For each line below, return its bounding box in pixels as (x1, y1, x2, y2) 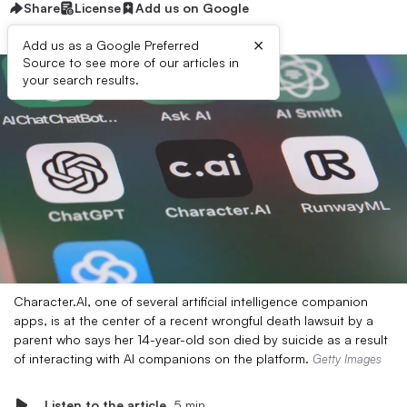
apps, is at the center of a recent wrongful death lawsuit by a (14, 313, 373, 328)
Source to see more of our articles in (23, 55, 239, 70)
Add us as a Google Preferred (23, 37, 199, 53)
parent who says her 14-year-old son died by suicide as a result (14, 332, 388, 347)
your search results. (23, 72, 139, 87)
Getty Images (313, 352, 382, 366)
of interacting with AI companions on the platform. (14, 351, 313, 366)
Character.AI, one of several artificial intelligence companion (14, 293, 368, 309)
